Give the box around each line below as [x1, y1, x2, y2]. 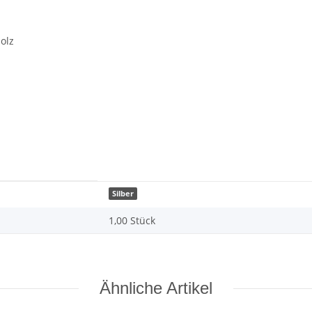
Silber [112, 188, 134, 198]
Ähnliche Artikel [100, 279, 212, 298]
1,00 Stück [109, 214, 155, 228]
